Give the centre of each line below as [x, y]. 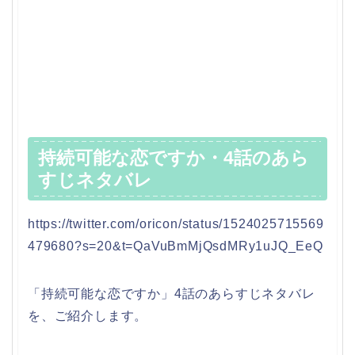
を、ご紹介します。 [88, 315]
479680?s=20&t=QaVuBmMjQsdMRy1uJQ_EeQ [176, 246]
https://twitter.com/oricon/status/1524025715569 [176, 223]
